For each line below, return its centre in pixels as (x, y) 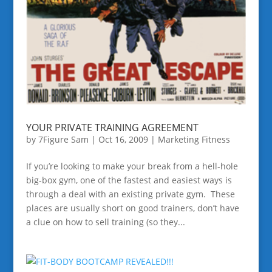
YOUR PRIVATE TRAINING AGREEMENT (112, 128)
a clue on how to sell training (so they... (105, 222)
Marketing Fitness (194, 140)
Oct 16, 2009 (123, 140)
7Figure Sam (63, 140)
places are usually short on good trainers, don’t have (132, 208)
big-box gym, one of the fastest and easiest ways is (129, 180)
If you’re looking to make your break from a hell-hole (132, 166)
